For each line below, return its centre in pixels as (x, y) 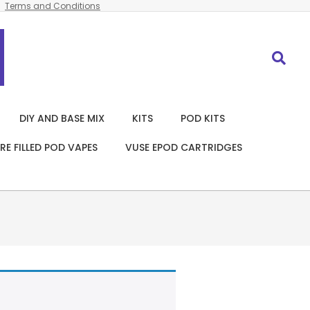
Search (287, 52)
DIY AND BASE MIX (62, 118)
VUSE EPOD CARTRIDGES (184, 147)
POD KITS (203, 118)
